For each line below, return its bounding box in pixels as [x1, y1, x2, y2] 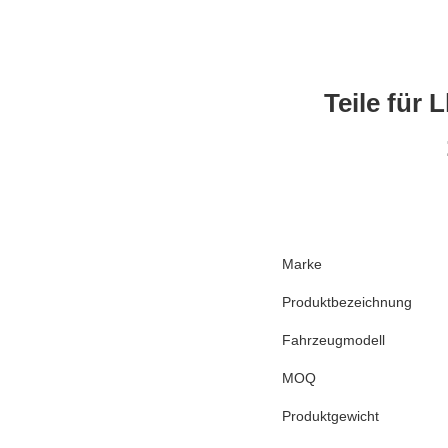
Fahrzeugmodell [282, 331, 385, 348]
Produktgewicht [282, 407, 379, 424]
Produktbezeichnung [282, 293, 412, 310]
